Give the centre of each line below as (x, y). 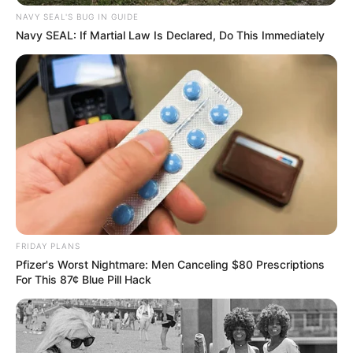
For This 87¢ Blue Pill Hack (84, 280)
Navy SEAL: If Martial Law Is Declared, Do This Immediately (170, 35)
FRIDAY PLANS (48, 246)
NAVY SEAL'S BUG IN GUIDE (77, 16)
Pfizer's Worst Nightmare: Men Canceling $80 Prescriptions (170, 265)
